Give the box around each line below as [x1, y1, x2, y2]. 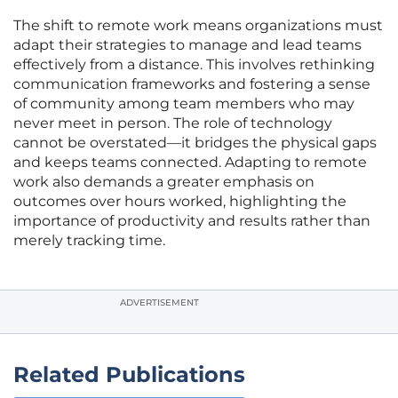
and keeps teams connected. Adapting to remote [13, 154, 367, 171]
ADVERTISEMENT [120, 297, 199, 309]
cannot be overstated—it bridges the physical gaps [13, 134, 377, 152]
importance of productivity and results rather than [13, 212, 370, 230]
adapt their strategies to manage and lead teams [13, 36, 362, 54]
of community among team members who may [13, 95, 354, 113]
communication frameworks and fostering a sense [13, 76, 370, 93]
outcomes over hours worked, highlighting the [13, 193, 346, 211]
